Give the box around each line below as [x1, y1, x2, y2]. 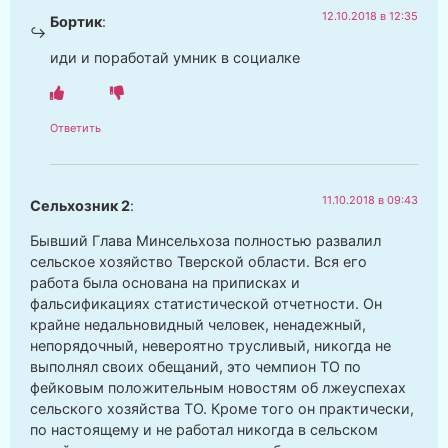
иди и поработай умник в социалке [50, 48, 300, 66]
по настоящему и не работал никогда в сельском [30, 421, 378, 439]
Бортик [50, 13, 102, 31]
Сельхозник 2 [30, 197, 130, 215]
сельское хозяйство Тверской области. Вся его [30, 253, 367, 271]
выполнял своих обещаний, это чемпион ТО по [30, 358, 361, 376]
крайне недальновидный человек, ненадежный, [30, 316, 366, 334]
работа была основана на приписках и [30, 274, 300, 292]
